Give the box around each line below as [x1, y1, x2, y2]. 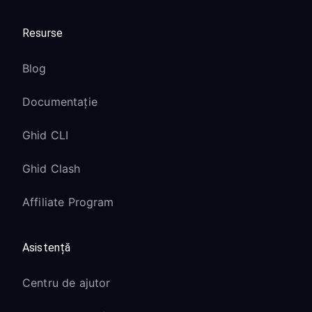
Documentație [22, 95, 97, 109]
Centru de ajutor [22, 276, 111, 290]
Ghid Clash [22, 162, 81, 175]
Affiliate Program [22, 195, 114, 209]
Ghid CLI [22, 128, 69, 142]
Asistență [22, 241, 71, 254]
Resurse [22, 26, 63, 40]
